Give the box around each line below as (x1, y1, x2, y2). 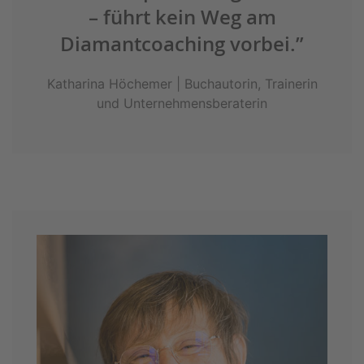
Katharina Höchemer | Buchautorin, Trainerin (46, 75, 318, 92)
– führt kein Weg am (88, 3, 276, 30)
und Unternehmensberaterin (97, 94, 267, 111)
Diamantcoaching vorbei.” (60, 30, 304, 57)
